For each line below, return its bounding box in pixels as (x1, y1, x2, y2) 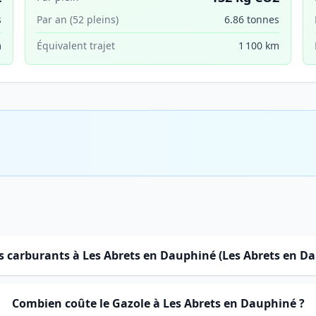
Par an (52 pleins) (36, 13, 119, 26)
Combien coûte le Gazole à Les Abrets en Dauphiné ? (11, 296, 305, 311)
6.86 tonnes (224, 13, 280, 26)
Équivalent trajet (36, 39, 115, 52)
